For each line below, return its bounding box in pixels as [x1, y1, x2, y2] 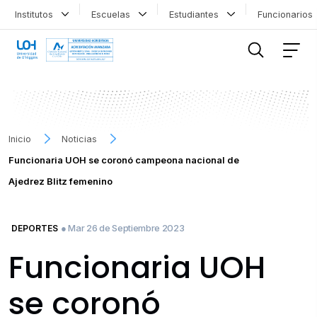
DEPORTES [11, 222, 58, 234]
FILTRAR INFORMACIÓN [22, 18, 112, 28]
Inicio [8, 133, 31, 144]
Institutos [14, 8, 59, 20]
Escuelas [91, 8, 137, 20]
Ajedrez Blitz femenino [8, 175, 113, 187]
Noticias [62, 133, 98, 144]
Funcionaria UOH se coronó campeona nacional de [8, 154, 239, 166]
